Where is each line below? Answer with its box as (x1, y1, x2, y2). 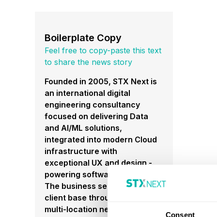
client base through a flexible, (45, 193, 158, 202)
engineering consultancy (45, 100, 140, 109)
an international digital (45, 88, 130, 98)
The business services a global (45, 181, 163, 191)
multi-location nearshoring (45, 204, 146, 214)
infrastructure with (45, 146, 117, 156)
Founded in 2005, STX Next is (45, 77, 157, 86)
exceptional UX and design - (45, 158, 152, 168)
